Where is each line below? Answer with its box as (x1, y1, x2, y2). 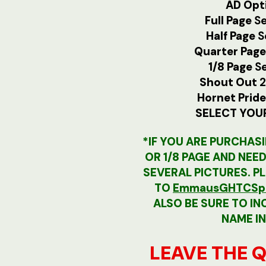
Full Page (204, 12, 254, 28)
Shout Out (199, 74, 259, 90)
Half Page (205, 28, 258, 43)
